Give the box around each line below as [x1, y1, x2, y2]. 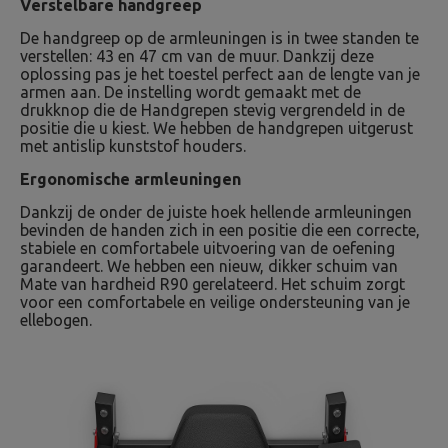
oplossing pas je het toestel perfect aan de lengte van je [20, 65, 420, 83]
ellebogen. [20, 311, 92, 329]
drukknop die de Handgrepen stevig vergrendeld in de [20, 101, 405, 119]
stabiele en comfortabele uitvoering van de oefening [20, 239, 395, 257]
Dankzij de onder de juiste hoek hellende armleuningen [20, 203, 412, 221]
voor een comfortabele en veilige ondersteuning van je [20, 293, 410, 311]
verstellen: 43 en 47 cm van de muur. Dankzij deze [20, 47, 374, 65]
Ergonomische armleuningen [20, 170, 241, 188]
